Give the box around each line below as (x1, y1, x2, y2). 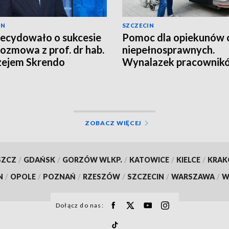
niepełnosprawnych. (122, 43, 215, 56)
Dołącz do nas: (56, 201, 104, 209)
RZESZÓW (83, 172, 120, 181)
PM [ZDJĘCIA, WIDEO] (122, 67, 227, 80)
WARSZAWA (171, 172, 215, 181)
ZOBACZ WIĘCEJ (84, 119, 142, 127)
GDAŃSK (23, 155, 55, 164)
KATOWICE (129, 155, 169, 164)
